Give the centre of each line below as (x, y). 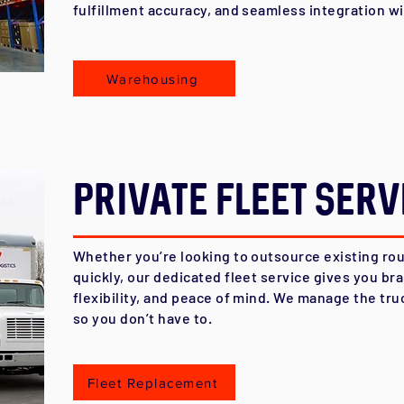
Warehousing (152, 78)
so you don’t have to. (143, 318)
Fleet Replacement (152, 382)
